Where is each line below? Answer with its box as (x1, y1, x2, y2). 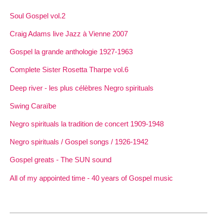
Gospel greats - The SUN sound (10, 155, 111, 164)
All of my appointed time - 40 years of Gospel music (10, 173, 173, 182)
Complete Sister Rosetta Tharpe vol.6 (10, 65, 128, 74)
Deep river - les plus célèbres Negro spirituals (10, 83, 154, 92)
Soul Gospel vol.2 (10, 11, 65, 20)
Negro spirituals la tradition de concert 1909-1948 (10, 119, 164, 128)
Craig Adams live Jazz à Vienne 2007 (10, 30, 128, 38)
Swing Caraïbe (10, 101, 56, 110)
